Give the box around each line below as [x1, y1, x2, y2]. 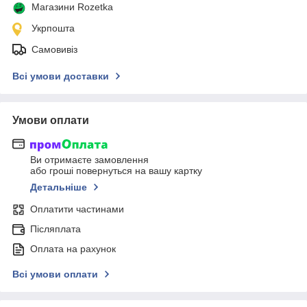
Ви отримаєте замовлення [30, 154, 149, 166]
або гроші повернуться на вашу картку [30, 165, 202, 177]
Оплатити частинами [30, 204, 124, 215]
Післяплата [30, 223, 81, 235]
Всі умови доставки [12, 70, 109, 82]
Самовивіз [32, 43, 77, 55]
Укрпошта [32, 22, 75, 34]
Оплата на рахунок [30, 243, 116, 255]
